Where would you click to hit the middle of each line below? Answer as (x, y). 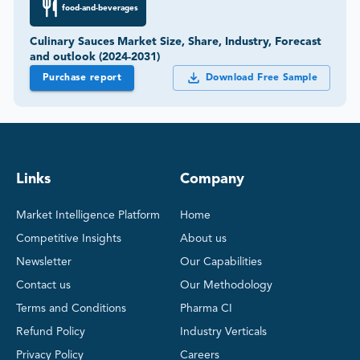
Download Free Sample (262, 78)
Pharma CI (206, 309)
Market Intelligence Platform (88, 216)
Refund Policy (51, 332)
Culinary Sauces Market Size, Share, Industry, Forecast (176, 42)
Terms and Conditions (71, 309)
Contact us (43, 286)
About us (203, 239)
